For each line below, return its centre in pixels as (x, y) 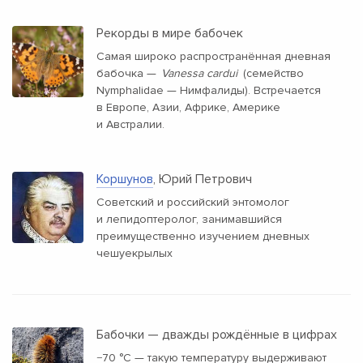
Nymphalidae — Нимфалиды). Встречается (209, 91)
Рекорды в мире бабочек (170, 34)
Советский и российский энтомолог (193, 203)
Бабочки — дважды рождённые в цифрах (217, 335)
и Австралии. (130, 125)
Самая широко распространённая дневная (214, 57)
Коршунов (125, 179)
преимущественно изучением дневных (203, 237)
